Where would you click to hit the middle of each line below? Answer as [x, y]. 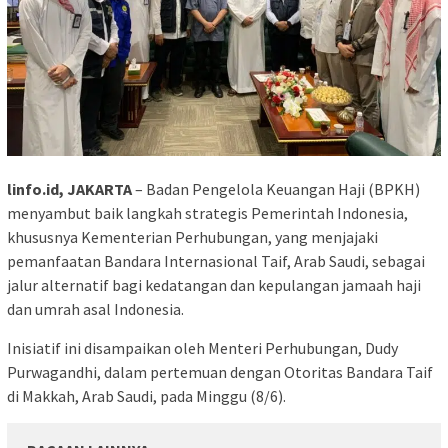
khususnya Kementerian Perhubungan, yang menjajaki [192, 236]
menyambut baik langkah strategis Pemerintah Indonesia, [207, 212]
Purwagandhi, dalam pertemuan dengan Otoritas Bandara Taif [220, 371]
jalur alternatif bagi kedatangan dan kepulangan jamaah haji [214, 284]
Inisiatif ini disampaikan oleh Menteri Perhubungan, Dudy [202, 347]
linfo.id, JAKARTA [69, 188]
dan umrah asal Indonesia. [95, 308]
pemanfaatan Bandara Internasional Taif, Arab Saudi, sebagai [216, 260]
